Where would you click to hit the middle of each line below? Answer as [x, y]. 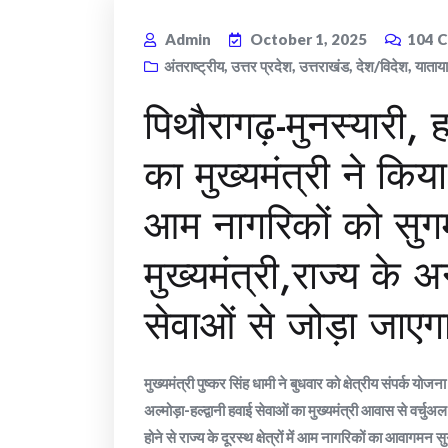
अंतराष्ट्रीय [194, 66]
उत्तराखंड [324, 66]
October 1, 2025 [308, 39]
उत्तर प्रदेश [261, 66]
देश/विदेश [382, 66]
